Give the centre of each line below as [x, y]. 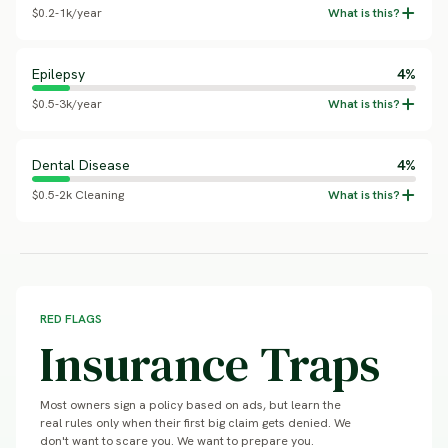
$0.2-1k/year [67, 13]
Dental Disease [81, 165]
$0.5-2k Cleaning [78, 195]
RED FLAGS [71, 319]
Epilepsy [58, 74]
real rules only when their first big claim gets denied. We [195, 423]
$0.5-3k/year [67, 104]
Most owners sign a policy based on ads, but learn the [190, 405]
